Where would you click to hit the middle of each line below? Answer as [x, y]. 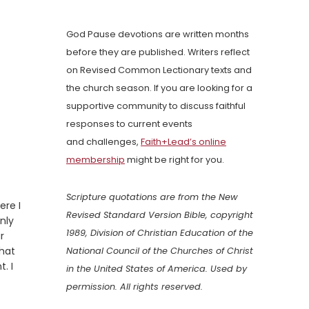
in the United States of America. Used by [157, 269]
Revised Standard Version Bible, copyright [160, 215]
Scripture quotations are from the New [152, 197]
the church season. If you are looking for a [159, 88]
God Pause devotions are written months [158, 34]
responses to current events [129, 124]
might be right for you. [175, 160]
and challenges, [103, 142]
